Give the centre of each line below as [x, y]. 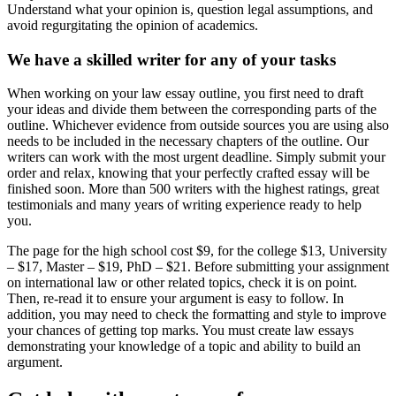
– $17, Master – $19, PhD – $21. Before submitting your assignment [198, 267]
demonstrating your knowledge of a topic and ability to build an [184, 346]
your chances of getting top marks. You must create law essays [180, 331]
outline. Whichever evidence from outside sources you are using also [198, 126]
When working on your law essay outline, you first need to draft [185, 94]
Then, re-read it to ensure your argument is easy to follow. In [175, 299]
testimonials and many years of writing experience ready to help [184, 205]
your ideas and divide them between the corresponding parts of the [192, 110]
